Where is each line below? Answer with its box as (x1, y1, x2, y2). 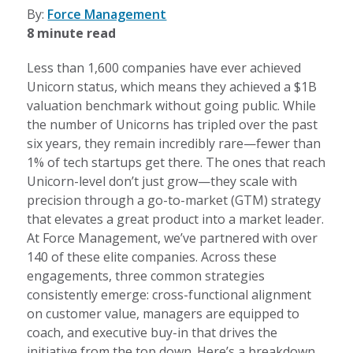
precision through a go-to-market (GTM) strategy (27, 191, 321, 209)
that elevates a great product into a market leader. (27, 210, 325, 228)
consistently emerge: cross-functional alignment (27, 285, 312, 303)
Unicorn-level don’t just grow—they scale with (27, 172, 298, 190)
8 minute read (27, 24, 117, 42)
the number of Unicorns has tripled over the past (27, 115, 318, 133)
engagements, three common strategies (27, 266, 266, 284)
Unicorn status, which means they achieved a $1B (27, 77, 318, 95)
